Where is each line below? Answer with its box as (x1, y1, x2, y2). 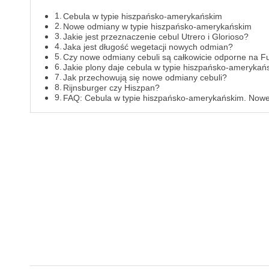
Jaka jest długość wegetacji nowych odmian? (63, 42, 234, 52)
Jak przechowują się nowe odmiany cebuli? (63, 73, 228, 83)
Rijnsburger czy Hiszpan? (63, 83, 160, 93)
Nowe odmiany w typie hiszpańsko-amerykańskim (63, 22, 252, 32)
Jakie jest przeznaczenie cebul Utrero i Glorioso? (63, 32, 249, 42)
